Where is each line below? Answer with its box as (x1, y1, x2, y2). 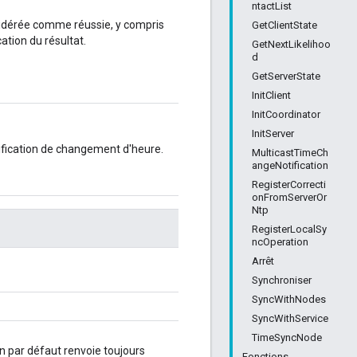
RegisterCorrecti (252, 178, 326, 190)
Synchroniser (252, 274, 312, 286)
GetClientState (252, 19, 317, 31)
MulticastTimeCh (252, 147, 328, 159)
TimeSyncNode (252, 331, 322, 343)
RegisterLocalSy (252, 223, 327, 235)
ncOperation (252, 236, 308, 248)
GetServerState (252, 70, 320, 82)
